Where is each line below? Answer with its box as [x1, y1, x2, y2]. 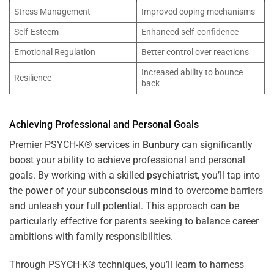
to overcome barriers [172, 185, 263, 197]
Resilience [14, 73, 52, 84]
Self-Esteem [14, 27, 59, 38]
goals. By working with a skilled [9, 169, 147, 182]
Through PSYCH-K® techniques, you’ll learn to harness [9, 258, 244, 270]
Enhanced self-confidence [141, 27, 239, 38]
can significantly [179, 139, 253, 151]
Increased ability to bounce [141, 67, 243, 78]
